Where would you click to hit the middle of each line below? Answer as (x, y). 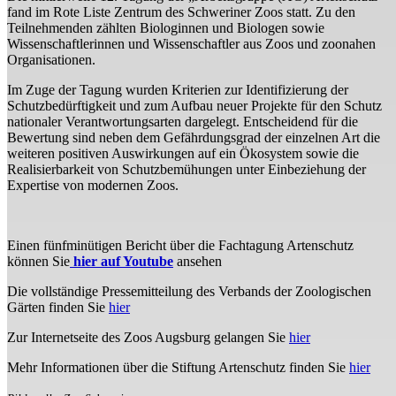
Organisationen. (51, 60)
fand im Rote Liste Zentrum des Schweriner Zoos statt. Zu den (181, 12)
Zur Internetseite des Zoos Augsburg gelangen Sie (148, 338)
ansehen (198, 262)
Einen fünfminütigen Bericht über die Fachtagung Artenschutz (180, 246)
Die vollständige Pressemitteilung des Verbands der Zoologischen (189, 292)
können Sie (38, 262)
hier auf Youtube (122, 262)
